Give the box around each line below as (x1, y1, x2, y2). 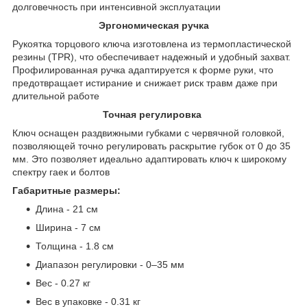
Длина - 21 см (36, 204, 98, 215)
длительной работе (12, 90, 99, 102)
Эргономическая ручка (98, 20, 209, 32)
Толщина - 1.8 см (36, 241, 114, 252)
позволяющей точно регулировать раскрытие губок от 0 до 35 (12, 140, 291, 152)
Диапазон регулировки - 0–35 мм (36, 259, 184, 271)
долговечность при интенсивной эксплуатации (12, 1, 221, 13)
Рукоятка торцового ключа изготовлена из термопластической (12, 38, 291, 50)
